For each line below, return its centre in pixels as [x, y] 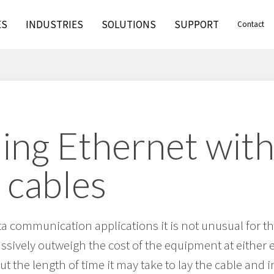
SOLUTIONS [129, 24]
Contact [251, 24]
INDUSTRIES [55, 24]
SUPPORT [197, 24]
